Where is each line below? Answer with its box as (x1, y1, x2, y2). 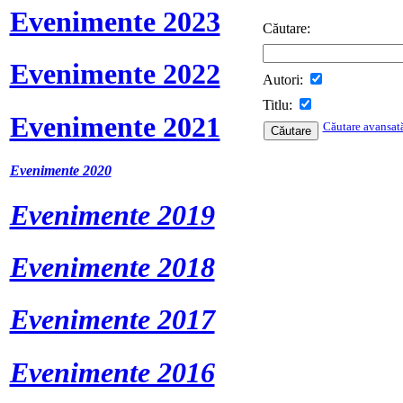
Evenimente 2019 (9, 198, 215, 231)
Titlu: (262, 96, 296, 112)
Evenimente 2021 (9, 110, 220, 143)
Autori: (262, 71, 307, 87)
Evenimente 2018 (9, 250, 215, 283)
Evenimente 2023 (9, 4, 220, 38)
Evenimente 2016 (9, 355, 215, 389)
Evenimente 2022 (9, 58, 220, 91)
